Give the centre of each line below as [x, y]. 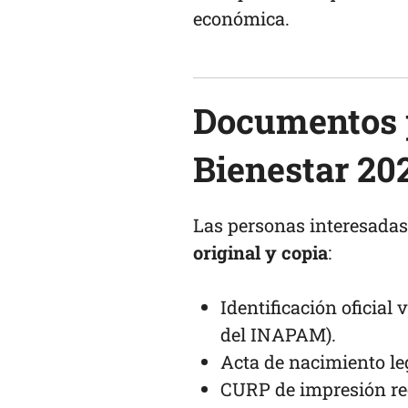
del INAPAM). [278, 335]
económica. [241, 19]
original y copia [260, 253]
